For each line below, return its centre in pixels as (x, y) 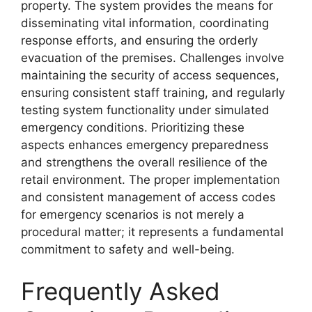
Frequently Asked (120, 291)
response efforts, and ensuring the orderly (139, 41)
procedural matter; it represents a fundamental (152, 232)
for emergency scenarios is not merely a (133, 215)
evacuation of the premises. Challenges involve (153, 58)
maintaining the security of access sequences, (150, 76)
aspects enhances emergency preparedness (145, 145)
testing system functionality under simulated (145, 110)
